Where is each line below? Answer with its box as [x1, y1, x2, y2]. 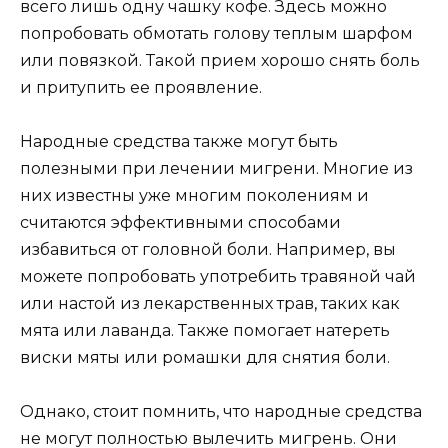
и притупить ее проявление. [20, 77, 262, 97]
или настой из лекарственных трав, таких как [20, 294, 400, 314]
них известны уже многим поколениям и [20, 186, 369, 206]
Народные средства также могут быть [20, 132, 338, 152]
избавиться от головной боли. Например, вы [20, 240, 396, 260]
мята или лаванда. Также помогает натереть [20, 321, 390, 341]
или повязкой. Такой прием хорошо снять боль [20, 50, 420, 70]
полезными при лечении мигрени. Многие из [20, 159, 413, 179]
